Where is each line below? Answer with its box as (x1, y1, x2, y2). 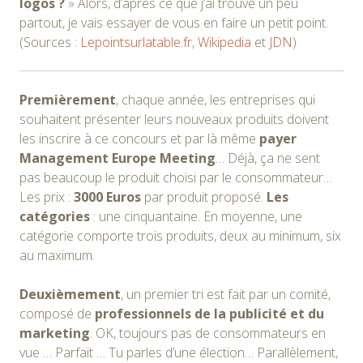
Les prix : (19, 187, 74, 206)
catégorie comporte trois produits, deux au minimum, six (19, 226, 341, 245)
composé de (19, 304, 95, 322)
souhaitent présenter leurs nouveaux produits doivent (19, 109, 329, 128)
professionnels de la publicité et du (95, 304, 324, 322)
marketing (19, 323, 90, 342)
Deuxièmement (19, 284, 121, 303)
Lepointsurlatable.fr (80, 32, 192, 51)
